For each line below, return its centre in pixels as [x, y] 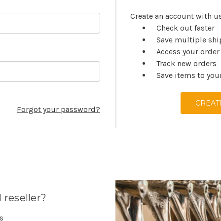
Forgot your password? [58, 109]
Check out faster [186, 28]
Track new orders [187, 63]
